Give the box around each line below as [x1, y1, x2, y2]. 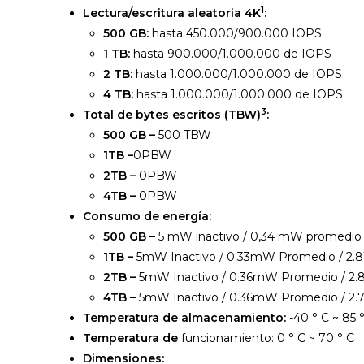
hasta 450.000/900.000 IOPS [152, 26, 322, 41]
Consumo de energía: [83, 209, 211, 224]
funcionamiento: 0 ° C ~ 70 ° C [181, 331, 354, 346]
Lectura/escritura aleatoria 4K [83, 6, 261, 21]
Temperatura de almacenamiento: [83, 310, 289, 326]
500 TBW [158, 128, 211, 143]
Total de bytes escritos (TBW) [83, 107, 261, 123]
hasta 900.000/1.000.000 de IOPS [133, 46, 331, 62]
